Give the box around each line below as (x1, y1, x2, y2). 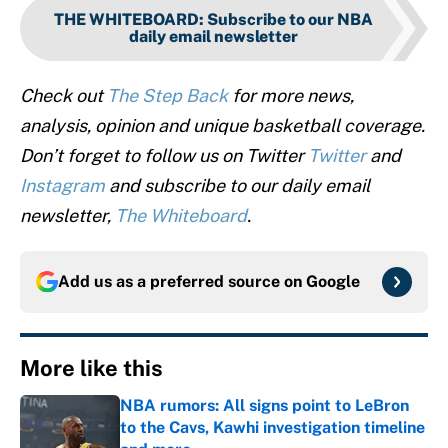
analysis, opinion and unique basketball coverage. (20, 115, 425, 137)
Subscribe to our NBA (206, 10, 373, 30)
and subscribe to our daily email (105, 175, 370, 197)
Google (306, 272, 360, 292)
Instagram (20, 175, 105, 197)
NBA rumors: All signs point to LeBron (120, 396, 409, 416)
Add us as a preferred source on (58, 272, 306, 292)
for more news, (228, 85, 354, 107)
